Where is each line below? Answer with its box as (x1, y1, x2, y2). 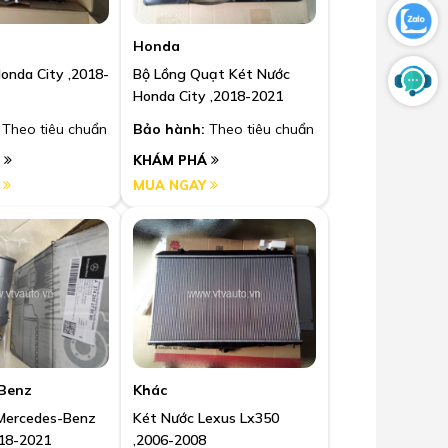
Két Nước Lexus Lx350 (133, 408, 279, 427)
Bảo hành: (133, 120, 205, 139)
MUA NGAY (133, 177, 210, 194)
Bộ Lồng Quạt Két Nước (133, 65, 290, 84)
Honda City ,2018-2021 (133, 87, 283, 106)
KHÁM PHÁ (133, 152, 211, 169)
